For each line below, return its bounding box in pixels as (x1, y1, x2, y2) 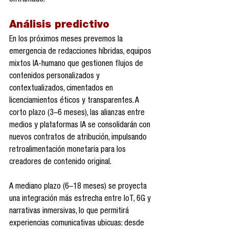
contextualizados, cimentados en (9, 85, 115, 94)
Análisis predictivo (9, 20, 109, 31)
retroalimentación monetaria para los (9, 146, 128, 155)
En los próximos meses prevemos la (9, 36, 125, 44)
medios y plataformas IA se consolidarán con (9, 122, 152, 130)
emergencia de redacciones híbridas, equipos (9, 48, 153, 57)
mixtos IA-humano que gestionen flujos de (9, 60, 145, 69)
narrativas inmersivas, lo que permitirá (9, 208, 131, 216)
